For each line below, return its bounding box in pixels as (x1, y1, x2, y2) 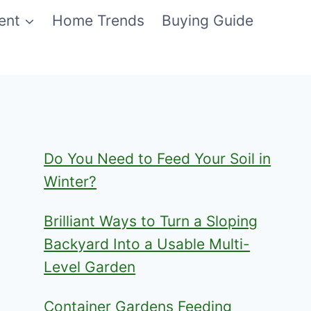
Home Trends (51, 11, 144, 29)
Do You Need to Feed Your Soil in (44, 150, 271, 168)
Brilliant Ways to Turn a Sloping (44, 212, 258, 230)
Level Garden (44, 258, 136, 276)
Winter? (44, 173, 97, 191)
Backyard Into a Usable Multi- (44, 235, 251, 253)
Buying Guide (162, 11, 254, 29)
